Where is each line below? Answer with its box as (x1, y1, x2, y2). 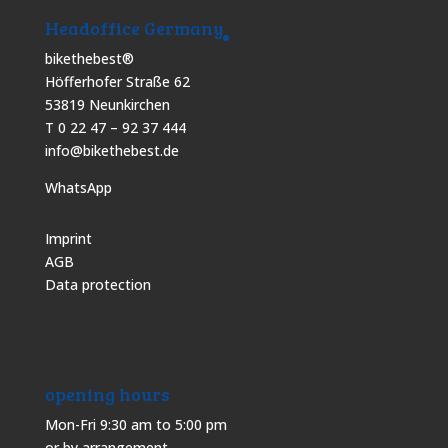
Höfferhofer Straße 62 (44, 71, 190, 91)
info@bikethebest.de (44, 140, 179, 160)
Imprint (44, 228, 92, 248)
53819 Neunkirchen (44, 94, 170, 114)
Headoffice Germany (44, 15, 223, 40)
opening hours (44, 382, 170, 407)
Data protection (44, 274, 151, 294)
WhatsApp (44, 177, 112, 197)
